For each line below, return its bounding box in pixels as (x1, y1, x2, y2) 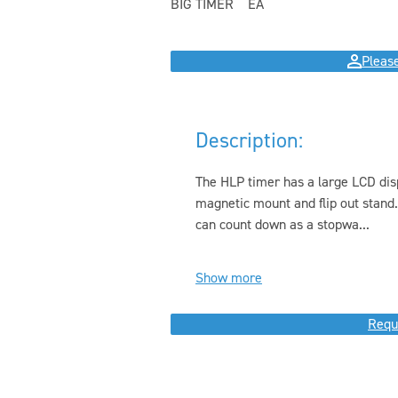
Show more (195, 268, 262, 287)
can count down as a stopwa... (195, 215, 370, 234)
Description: (195, 126, 303, 155)
